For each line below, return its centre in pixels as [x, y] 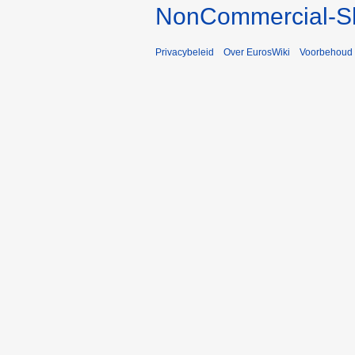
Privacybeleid [185, 53]
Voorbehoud [326, 53]
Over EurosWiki [257, 53]
